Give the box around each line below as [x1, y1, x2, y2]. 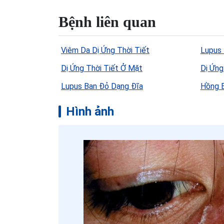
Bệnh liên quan [58, 13, 156, 30]
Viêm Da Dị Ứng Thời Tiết [61, 45, 149, 55]
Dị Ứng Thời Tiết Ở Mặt [61, 63, 142, 73]
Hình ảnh [66, 104, 114, 118]
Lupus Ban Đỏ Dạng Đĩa [61, 81, 143, 91]
